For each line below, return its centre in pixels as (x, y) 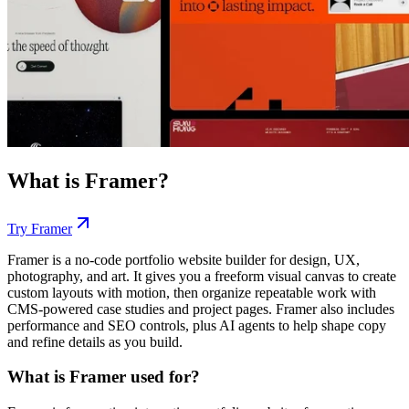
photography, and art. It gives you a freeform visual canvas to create (202, 276)
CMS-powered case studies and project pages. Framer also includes (201, 309)
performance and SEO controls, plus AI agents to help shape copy (197, 325)
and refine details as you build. (95, 341)
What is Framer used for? (104, 377)
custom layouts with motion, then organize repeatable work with (192, 292)
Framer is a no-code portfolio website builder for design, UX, (184, 259)
